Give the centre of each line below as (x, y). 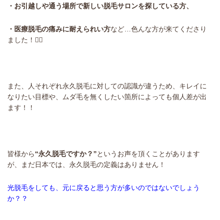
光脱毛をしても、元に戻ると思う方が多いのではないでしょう (104, 187)
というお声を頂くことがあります (148, 153)
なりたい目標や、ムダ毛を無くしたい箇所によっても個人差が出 (107, 96)
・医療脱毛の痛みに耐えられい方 (59, 29)
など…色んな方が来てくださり (159, 29)
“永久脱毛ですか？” (66, 153)
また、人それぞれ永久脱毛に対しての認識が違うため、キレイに (107, 86)
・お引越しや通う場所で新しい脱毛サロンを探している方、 (100, 6)
